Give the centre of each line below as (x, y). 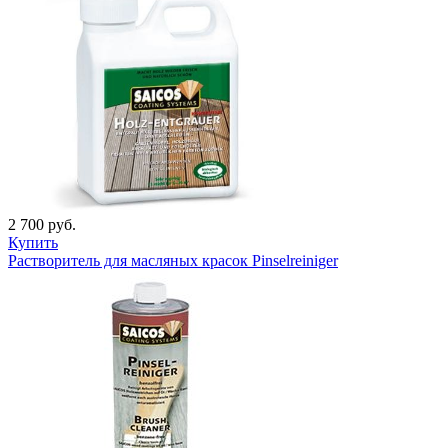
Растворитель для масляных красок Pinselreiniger (173, 260)
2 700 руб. (42, 224)
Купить (33, 242)
